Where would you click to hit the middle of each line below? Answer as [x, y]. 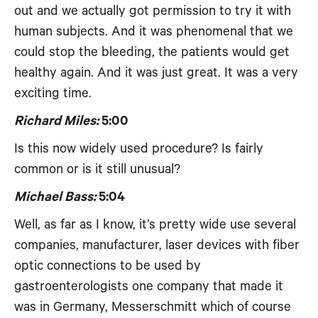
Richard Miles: [56, 121]
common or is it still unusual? [97, 169]
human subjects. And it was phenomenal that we [154, 32]
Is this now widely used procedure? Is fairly [139, 149]
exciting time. [53, 93]
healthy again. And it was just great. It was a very [156, 73]
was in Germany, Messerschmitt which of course [153, 307]
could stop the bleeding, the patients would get [152, 52]
